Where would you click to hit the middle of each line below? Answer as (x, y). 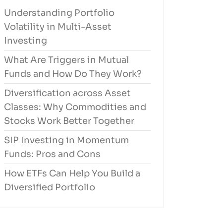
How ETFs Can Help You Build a (72, 173)
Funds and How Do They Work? (73, 74)
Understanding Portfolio (59, 13)
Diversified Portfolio (50, 187)
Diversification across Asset (67, 93)
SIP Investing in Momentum (66, 140)
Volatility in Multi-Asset (58, 27)
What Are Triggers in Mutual (66, 60)
